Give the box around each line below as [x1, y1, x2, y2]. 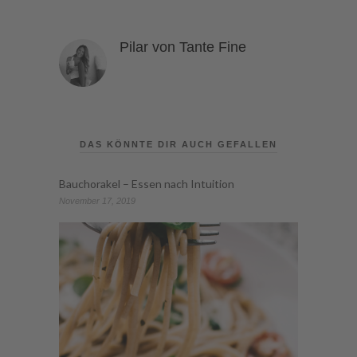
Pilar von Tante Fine [120, 39, 246, 56]
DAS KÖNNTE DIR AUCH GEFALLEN [80, 139, 277, 150]
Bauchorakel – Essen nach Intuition [59, 177, 234, 191]
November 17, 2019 [59, 196, 135, 206]
